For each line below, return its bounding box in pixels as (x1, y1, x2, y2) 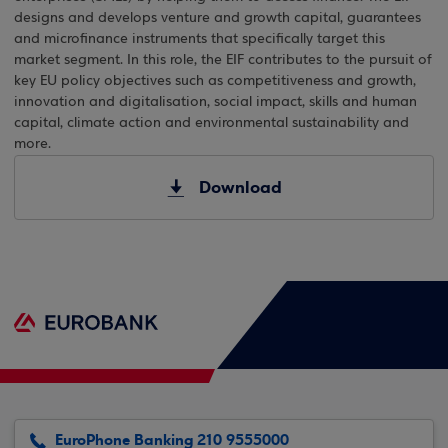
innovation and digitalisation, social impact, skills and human (14, 95, 417, 110)
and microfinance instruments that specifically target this (14, 32, 385, 47)
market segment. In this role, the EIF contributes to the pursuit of (14, 53, 432, 68)
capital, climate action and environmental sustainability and (14, 116, 409, 131)
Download (198, 176, 282, 199)
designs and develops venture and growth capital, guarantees (14, 11, 421, 26)
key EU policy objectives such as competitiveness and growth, (14, 74, 416, 89)
